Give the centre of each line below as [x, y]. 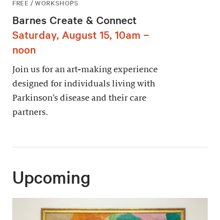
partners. [30, 112]
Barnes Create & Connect [74, 20]
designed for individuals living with [84, 84]
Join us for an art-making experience [85, 70]
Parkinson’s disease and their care [79, 98]
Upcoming [51, 177]
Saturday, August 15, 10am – [81, 35]
